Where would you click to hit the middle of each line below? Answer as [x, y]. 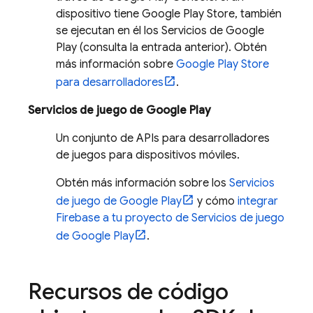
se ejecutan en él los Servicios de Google [160, 31]
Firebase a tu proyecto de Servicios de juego [170, 218]
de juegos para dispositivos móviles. [148, 155]
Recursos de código [128, 291]
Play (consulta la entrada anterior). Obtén [161, 48]
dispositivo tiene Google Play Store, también [169, 14]
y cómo [216, 201]
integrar [258, 201]
